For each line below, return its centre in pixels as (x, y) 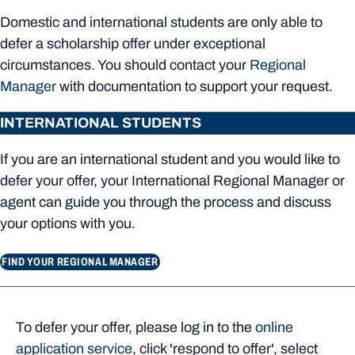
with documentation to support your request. (195, 87)
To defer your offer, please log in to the (136, 328)
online (274, 328)
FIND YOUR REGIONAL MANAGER (80, 262)
